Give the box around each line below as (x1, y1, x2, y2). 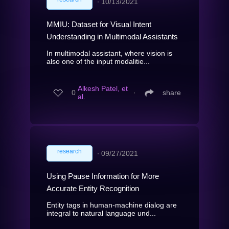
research (57, 147, 82, 155)
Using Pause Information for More (47, 171, 159, 180)
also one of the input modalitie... (47, 57, 150, 65)
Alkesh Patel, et (78, 84, 128, 93)
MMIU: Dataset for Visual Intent (47, 19, 151, 29)
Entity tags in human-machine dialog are (47, 200, 177, 209)
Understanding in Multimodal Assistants (47, 32, 178, 41)
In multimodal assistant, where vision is (47, 49, 172, 57)
